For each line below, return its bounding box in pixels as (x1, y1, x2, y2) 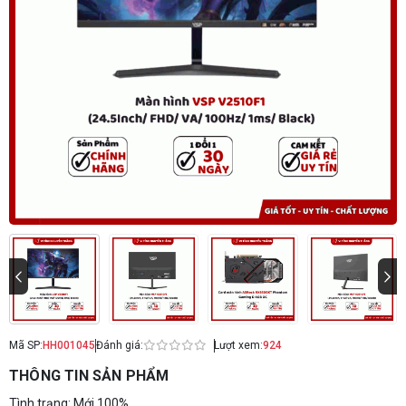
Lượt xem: (214, 339, 263, 352)
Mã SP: (9, 339, 43, 352)
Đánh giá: (95, 339, 143, 352)
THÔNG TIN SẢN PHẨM (9, 366, 169, 384)
